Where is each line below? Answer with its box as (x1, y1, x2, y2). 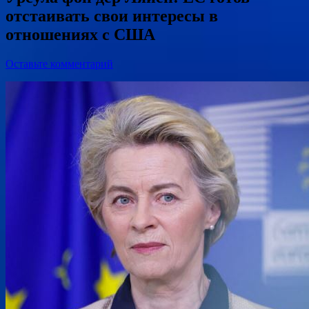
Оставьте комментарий (6, 57, 113, 70)
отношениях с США (6, 25, 155, 43)
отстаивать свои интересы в (6, 6, 218, 25)
